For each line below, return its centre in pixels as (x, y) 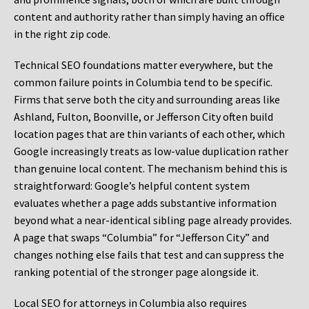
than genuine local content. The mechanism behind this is (151, 169)
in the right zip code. (62, 34)
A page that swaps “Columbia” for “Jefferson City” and (141, 238)
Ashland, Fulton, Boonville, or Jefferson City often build (143, 117)
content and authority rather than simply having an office (149, 17)
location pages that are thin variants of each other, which (149, 134)
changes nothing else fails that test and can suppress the (149, 255)
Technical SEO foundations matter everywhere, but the (143, 65)
